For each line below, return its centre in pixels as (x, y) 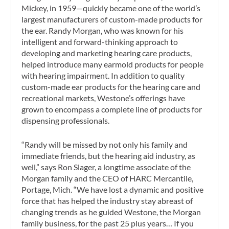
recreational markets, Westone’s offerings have (104, 98)
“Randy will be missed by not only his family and (105, 145)
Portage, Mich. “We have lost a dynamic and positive (113, 190)
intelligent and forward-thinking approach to (100, 41)
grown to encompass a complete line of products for (112, 109)
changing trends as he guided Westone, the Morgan (111, 212)
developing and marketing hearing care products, (107, 53)
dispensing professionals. (66, 120)
